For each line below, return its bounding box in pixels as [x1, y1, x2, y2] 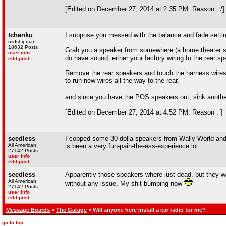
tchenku [8, 31, 33, 39]
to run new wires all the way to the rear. [65, 77, 179, 84]
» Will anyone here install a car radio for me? [87, 207, 206, 213]
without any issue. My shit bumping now [65, 180, 184, 187]
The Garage [56, 207, 87, 213]
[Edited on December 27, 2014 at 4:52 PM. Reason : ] [65, 108, 222, 116]
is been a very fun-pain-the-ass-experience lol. [65, 142, 200, 150]
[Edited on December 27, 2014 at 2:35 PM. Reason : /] [65, 5, 224, 13]
